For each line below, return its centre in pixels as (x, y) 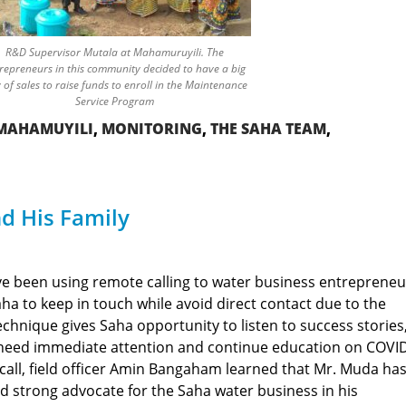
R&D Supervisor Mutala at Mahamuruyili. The (115, 52)
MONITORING (151, 129)
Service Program (115, 101)
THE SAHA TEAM (268, 129)
